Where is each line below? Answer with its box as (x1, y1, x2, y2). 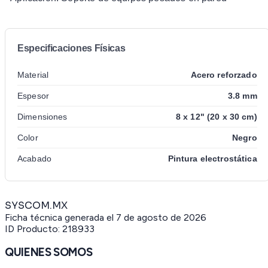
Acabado (17, 153, 51, 163)
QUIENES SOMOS (5, 245, 93, 260)
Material (17, 69, 49, 80)
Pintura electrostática (167, 153, 257, 163)
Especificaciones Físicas (17, 42, 126, 53)
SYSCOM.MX (5, 199, 68, 212)
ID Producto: (5, 223, 62, 234)
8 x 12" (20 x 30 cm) (175, 111, 257, 121)
